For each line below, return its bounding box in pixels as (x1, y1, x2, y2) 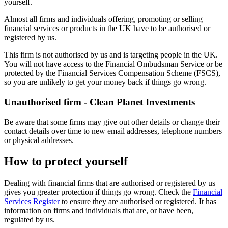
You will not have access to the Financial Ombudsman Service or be (4, 60, 222, 69)
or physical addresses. (4, 135, 74, 145)
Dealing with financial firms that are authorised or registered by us (4, 179, 215, 188)
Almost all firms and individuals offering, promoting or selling (4, 15, 203, 24)
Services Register (4, 197, 60, 206)
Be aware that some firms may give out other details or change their (4, 117, 220, 126)
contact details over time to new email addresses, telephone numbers (4, 126, 222, 135)
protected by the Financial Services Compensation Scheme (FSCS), (4, 69, 220, 78)
